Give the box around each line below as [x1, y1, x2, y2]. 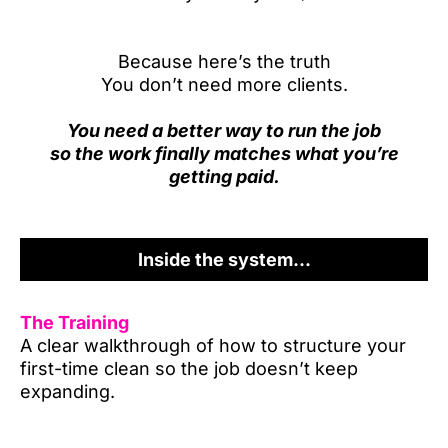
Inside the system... [137, 249, 311, 270]
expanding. [20, 381, 115, 402]
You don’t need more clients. [100, 74, 348, 95]
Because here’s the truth [117, 51, 331, 72]
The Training [20, 312, 129, 333]
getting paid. [168, 166, 280, 187]
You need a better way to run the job [67, 120, 381, 141]
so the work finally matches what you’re [49, 143, 399, 164]
